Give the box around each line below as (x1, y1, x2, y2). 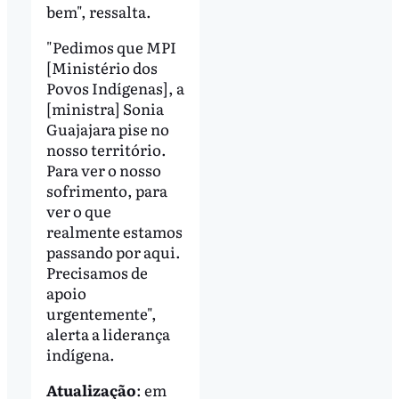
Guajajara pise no (45, 117, 169, 140)
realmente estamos (45, 219, 183, 242)
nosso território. (45, 137, 167, 160)
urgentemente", (45, 301, 157, 324)
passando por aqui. (45, 240, 181, 263)
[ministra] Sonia (45, 96, 164, 119)
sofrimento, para (45, 178, 167, 201)
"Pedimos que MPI (45, 35, 176, 58)
